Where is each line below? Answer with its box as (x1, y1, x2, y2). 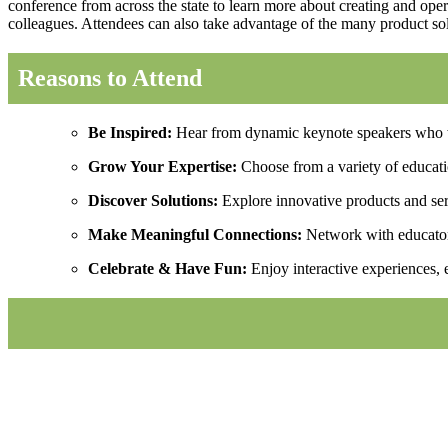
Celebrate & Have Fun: (88, 259, 247, 277)
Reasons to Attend (18, 65, 202, 92)
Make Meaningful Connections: (88, 225, 302, 243)
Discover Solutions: (88, 191, 218, 209)
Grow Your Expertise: (88, 157, 237, 175)
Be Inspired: (88, 123, 172, 141)
